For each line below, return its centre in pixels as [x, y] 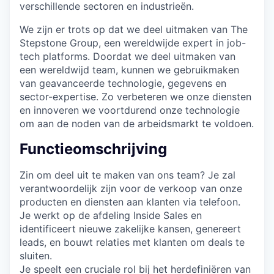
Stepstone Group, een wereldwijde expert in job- [133, 43]
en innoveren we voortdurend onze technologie [130, 110]
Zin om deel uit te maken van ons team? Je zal [128, 175]
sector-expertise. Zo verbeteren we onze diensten [135, 96]
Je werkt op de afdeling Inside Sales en [111, 215]
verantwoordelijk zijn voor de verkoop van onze [131, 188]
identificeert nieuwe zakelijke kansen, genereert [130, 228]
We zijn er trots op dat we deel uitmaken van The [134, 29]
